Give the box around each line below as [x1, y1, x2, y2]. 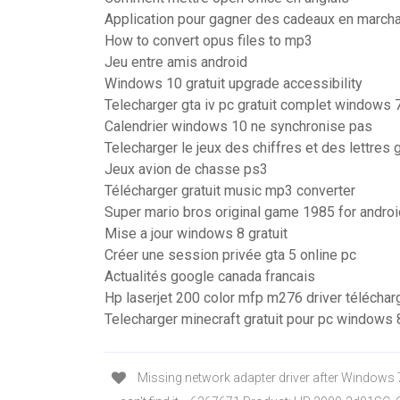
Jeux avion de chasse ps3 [104, 161, 268, 178]
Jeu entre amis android [104, 54, 247, 71]
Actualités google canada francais [104, 268, 315, 285]
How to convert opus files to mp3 [104, 32, 312, 49]
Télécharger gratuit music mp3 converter [104, 182, 355, 199]
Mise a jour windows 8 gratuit [104, 225, 287, 242]
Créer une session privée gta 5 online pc [104, 246, 356, 263]
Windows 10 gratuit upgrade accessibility [104, 75, 362, 92]
